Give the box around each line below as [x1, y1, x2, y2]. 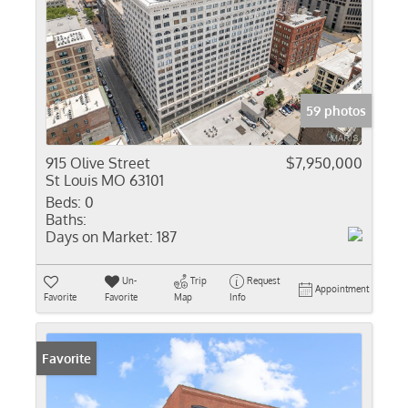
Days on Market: [46, 228, 153, 246]
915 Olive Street [46, 154, 150, 172]
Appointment [315, 283, 369, 294]
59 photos [306, 103, 366, 118]
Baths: [46, 210, 87, 229]
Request [246, 275, 280, 286]
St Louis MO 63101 [46, 171, 164, 189]
